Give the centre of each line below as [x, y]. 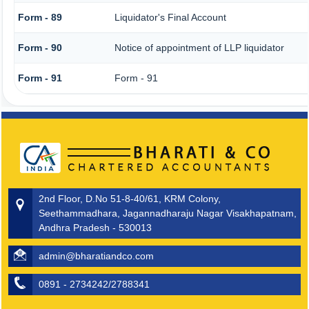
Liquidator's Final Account [170, 18]
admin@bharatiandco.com [96, 256]
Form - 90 [40, 48]
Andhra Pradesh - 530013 [95, 228]
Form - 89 [40, 18]
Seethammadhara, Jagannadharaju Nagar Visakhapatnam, [167, 213]
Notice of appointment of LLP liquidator [199, 48]
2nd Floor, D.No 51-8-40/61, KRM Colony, [129, 199]
